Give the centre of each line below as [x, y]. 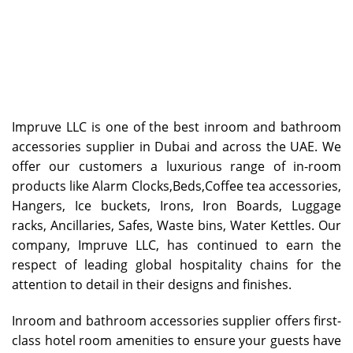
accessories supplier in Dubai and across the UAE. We [176, 146]
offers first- [307, 320]
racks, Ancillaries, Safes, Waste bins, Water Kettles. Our [176, 225]
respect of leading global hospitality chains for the [176, 264]
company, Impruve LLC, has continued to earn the [176, 245]
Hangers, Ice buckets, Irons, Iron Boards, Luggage [176, 205]
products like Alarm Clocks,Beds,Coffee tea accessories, [176, 186]
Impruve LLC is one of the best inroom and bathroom [176, 126]
